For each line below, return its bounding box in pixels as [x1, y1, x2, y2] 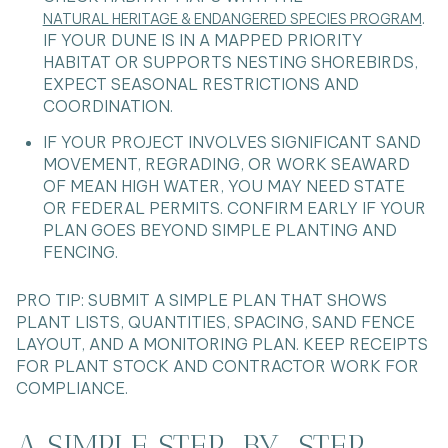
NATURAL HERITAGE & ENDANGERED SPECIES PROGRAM [42, 10, 422, 29]
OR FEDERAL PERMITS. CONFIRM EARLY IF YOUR [42, 197, 426, 218]
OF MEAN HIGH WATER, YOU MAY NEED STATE [42, 175, 405, 196]
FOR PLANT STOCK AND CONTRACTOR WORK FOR [16, 356, 419, 377]
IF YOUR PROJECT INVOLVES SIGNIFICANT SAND [42, 131, 421, 152]
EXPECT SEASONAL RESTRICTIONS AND [42, 74, 359, 95]
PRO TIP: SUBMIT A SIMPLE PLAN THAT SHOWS [16, 290, 387, 311]
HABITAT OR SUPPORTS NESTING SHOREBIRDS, [42, 52, 418, 73]
